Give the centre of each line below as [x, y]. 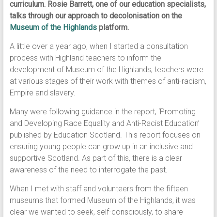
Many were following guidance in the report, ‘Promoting [102, 112]
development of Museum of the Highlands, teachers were [106, 70]
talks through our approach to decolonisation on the [96, 16]
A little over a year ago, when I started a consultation [99, 46]
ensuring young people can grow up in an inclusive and [101, 147]
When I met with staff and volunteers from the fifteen [99, 189]
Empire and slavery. [43, 93]
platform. [113, 27]
